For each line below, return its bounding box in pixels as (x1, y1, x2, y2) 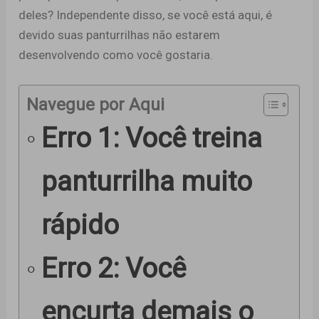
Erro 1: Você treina (41, 122, 262, 154)
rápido (41, 209, 119, 241)
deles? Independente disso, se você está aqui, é (19, 8, 273, 23)
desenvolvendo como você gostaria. (19, 48, 214, 63)
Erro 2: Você (41, 252, 186, 284)
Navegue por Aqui (26, 94, 165, 115)
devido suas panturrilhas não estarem (19, 28, 221, 43)
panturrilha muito (41, 165, 252, 197)
